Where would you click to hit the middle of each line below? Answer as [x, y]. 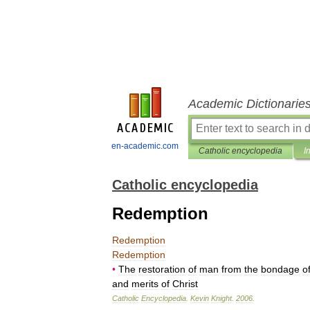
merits [145, 284]
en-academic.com [145, 146]
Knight [221, 298]
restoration [162, 269]
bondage [280, 269]
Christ [185, 284]
